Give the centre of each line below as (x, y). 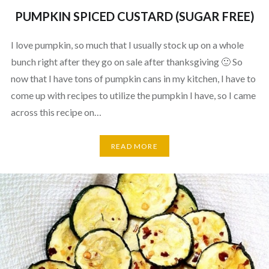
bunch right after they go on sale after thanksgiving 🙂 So (126, 62)
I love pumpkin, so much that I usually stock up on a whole (127, 45)
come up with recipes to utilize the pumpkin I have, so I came (133, 95)
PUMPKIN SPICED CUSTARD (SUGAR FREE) (134, 17)
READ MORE (134, 146)
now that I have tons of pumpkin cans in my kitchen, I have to (133, 79)
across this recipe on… (56, 112)
